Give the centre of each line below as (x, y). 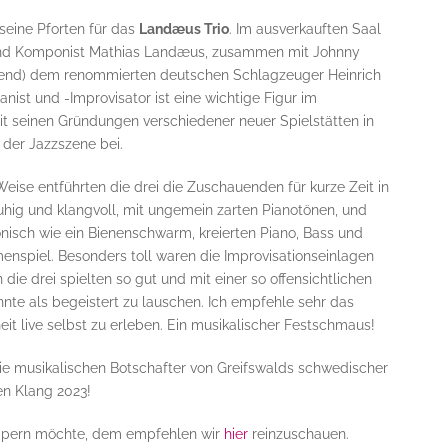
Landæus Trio (183, 29)
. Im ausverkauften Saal (304, 29)
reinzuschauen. (300, 434)
